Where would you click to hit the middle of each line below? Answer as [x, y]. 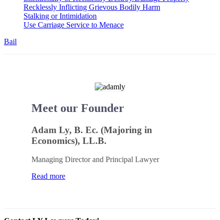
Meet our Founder [78, 108]
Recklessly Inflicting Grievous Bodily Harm [92, 7]
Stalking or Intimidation [60, 16]
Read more [48, 176]
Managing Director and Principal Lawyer [95, 160]
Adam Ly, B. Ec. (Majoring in [92, 130]
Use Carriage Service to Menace [74, 25]
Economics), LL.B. [69, 140]
